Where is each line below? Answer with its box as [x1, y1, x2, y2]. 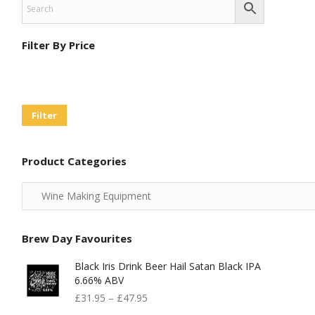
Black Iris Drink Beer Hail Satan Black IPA [75, 259, 261, 273]
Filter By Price [22, 38, 95, 52]
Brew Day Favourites [22, 231, 132, 245]
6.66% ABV [75, 274, 124, 287]
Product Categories [22, 154, 127, 168]
